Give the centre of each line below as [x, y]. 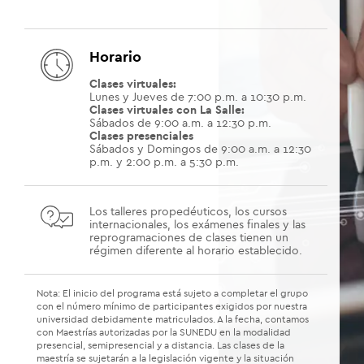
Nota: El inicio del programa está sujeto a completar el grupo [172, 293]
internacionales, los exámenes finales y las [197, 225]
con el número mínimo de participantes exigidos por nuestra [172, 306]
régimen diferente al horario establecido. [196, 251]
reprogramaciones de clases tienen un [189, 238]
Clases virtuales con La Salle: [167, 110]
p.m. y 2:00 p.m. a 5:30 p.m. [164, 162]
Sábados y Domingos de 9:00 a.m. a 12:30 [200, 149]
